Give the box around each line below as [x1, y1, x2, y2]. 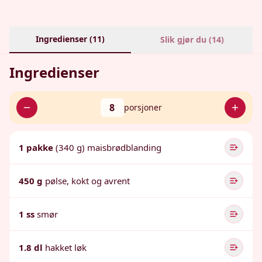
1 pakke [19, 142, 53, 153]
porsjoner [123, 102, 162, 113]
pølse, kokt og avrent [45, 175, 130, 187]
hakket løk [45, 242, 87, 253]
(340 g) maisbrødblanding [56, 142, 161, 153]
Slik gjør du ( [160, 34, 212, 45]
